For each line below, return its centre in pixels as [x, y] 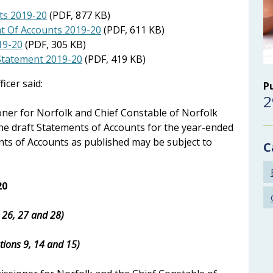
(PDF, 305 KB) [54, 44]
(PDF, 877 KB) [79, 15]
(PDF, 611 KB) [133, 30]
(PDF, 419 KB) [114, 59]
